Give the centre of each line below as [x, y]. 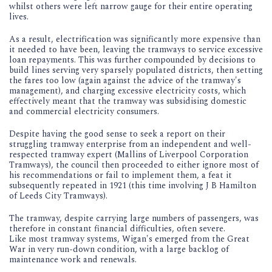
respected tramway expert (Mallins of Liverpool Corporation [129, 154]
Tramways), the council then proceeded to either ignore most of [134, 165]
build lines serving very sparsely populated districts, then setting [136, 70]
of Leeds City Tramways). [59, 195]
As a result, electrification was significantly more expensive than [135, 39]
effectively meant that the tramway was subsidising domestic [128, 101]
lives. [20, 16]
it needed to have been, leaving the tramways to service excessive [136, 49]
